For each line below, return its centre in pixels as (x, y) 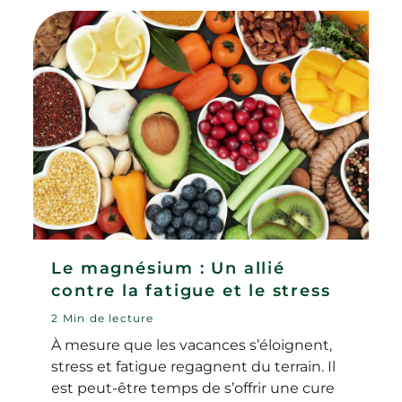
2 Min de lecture (103, 318)
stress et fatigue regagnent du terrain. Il (194, 366)
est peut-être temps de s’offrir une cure (193, 388)
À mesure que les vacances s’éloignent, (192, 345)
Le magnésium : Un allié (168, 268)
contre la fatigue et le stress (191, 290)
